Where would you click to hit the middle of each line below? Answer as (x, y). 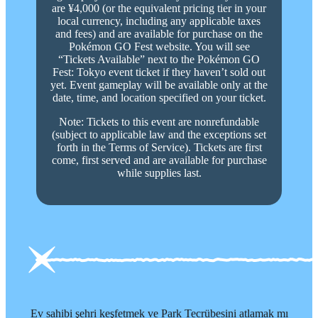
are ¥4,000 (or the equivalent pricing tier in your (159, 9)
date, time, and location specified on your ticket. (159, 98)
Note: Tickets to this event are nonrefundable (159, 122)
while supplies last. (159, 173)
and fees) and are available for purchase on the (159, 34)
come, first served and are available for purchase (159, 160)
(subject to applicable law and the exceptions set (159, 135)
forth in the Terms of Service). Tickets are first (159, 148)
